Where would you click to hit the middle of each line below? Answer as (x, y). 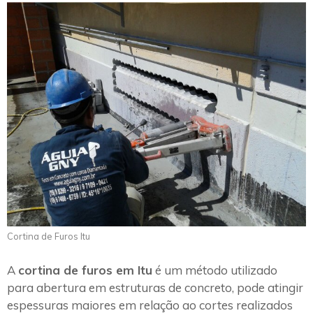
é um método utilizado (215, 270)
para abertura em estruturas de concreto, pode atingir (155, 287)
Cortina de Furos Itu (49, 236)
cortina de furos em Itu (85, 270)
